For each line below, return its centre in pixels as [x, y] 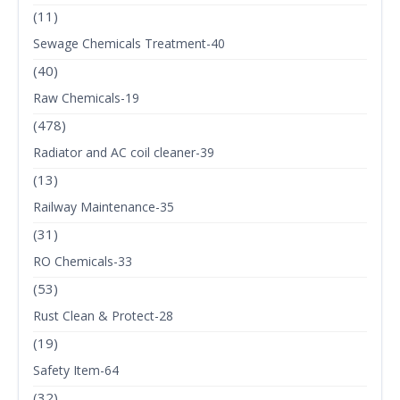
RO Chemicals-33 [83, 262]
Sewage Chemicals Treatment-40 [129, 44]
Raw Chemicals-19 [86, 98]
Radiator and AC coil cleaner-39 [124, 153]
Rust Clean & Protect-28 [103, 316]
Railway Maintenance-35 [104, 207]
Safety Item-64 [76, 371]
